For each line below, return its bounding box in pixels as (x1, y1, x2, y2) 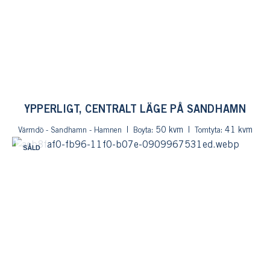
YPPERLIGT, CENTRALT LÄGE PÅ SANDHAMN (24, 105, 246, 115)
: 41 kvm (220, 127, 253, 134)
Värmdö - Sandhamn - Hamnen (17, 127, 122, 134)
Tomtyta (194, 127, 221, 134)
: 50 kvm (151, 127, 183, 134)
